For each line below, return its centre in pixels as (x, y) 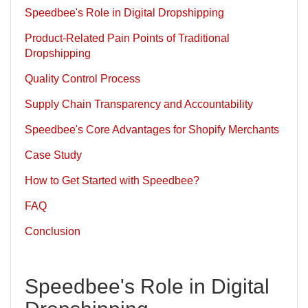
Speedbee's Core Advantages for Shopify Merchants (152, 129)
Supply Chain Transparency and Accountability (139, 104)
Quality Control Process (82, 78)
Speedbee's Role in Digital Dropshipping (124, 12)
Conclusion (53, 231)
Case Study (53, 155)
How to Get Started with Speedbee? (112, 180)
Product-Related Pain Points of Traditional (127, 38)
